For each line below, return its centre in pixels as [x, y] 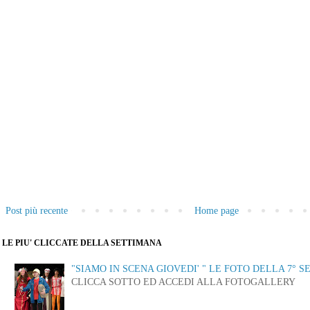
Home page [216, 211]
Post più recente [37, 211]
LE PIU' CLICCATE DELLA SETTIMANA [82, 243]
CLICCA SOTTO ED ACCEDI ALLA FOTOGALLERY [184, 282]
